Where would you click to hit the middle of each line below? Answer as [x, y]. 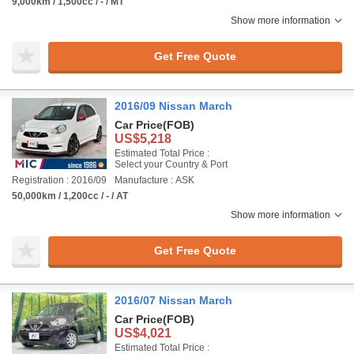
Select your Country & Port [171, 164]
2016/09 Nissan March [173, 106]
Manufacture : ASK [154, 180]
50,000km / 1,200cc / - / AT [70, 196]
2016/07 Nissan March [173, 300]
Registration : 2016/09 [59, 180]
